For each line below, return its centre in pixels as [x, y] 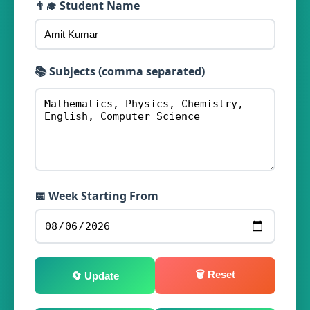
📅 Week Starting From [97, 196]
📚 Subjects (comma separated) [120, 71]
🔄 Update [95, 276]
